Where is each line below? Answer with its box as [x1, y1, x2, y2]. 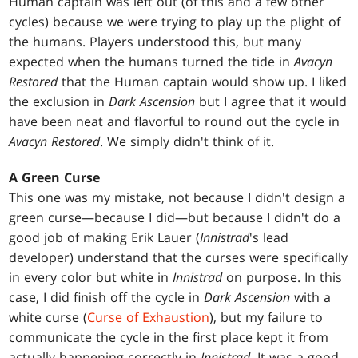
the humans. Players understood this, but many [9, 33, 302, 51]
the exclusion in [9, 93, 109, 111]
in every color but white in [9, 268, 173, 287]
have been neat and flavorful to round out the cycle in [9, 113, 340, 131]
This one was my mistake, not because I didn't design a [9, 189, 346, 207]
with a [290, 288, 332, 307]
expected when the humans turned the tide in [9, 53, 295, 71]
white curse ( [9, 308, 88, 327]
